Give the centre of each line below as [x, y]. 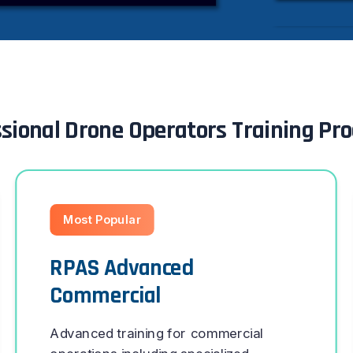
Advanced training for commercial [157, 333]
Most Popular [102, 219]
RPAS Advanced [122, 269]
